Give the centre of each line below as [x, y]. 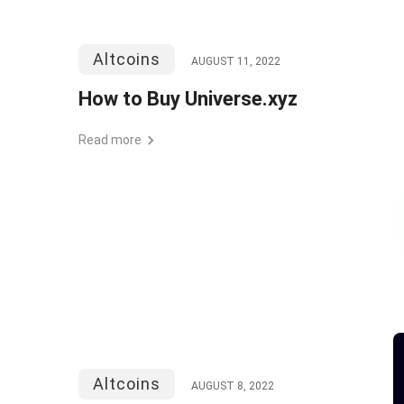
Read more [110, 140]
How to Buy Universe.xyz [188, 99]
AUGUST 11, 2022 [236, 61]
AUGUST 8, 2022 [233, 386]
